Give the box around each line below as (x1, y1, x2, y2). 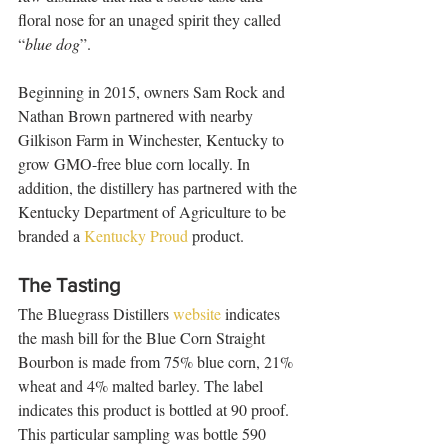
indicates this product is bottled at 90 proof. (18, 399, 293, 420)
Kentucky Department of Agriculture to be (18, 201, 290, 222)
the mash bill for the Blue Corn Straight (18, 327, 269, 348)
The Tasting (18, 274, 120, 296)
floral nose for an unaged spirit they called (18, 9, 285, 30)
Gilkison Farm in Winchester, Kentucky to (18, 129, 288, 150)
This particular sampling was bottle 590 (18, 423, 270, 444)
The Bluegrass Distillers (18, 303, 173, 324)
